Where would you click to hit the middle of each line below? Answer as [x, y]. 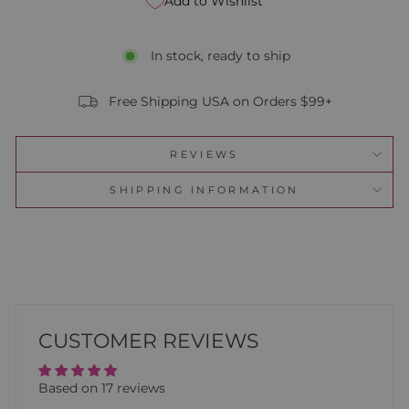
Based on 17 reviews [102, 388]
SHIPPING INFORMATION [204, 190]
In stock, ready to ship [220, 56]
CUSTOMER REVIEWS [149, 341]
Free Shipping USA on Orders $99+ [220, 101]
